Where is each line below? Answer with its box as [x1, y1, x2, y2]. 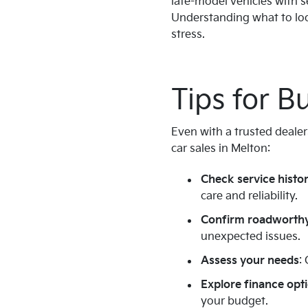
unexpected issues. [201, 230, 300, 244]
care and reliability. [201, 190, 298, 203]
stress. [171, 28, 205, 42]
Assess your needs [201, 254, 299, 268]
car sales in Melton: [171, 142, 270, 156]
